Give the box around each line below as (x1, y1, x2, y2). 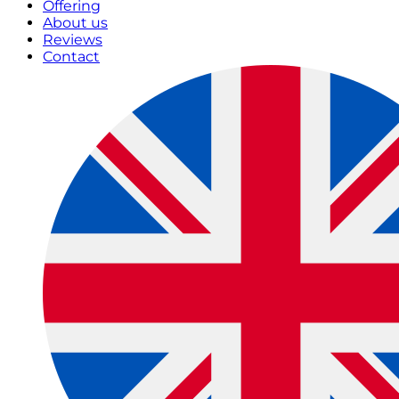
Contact (43, 48, 100, 66)
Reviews (43, 31, 102, 49)
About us (43, 14, 108, 32)
